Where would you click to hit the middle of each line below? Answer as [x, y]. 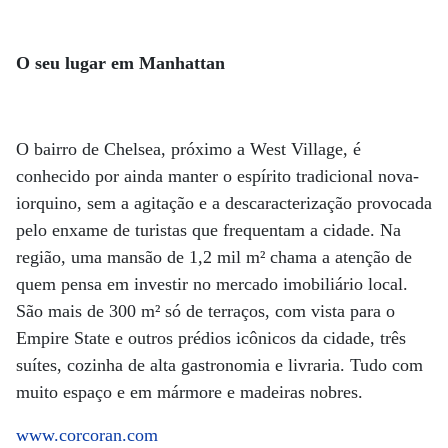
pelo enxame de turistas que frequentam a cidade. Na [208, 230]
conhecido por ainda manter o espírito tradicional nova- [217, 176]
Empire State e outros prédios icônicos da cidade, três [211, 338]
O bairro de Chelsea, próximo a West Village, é [188, 149]
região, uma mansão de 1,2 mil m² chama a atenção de [214, 257]
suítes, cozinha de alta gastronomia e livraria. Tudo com [219, 365]
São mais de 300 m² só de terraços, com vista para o [205, 311]
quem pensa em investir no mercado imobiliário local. [212, 284]
